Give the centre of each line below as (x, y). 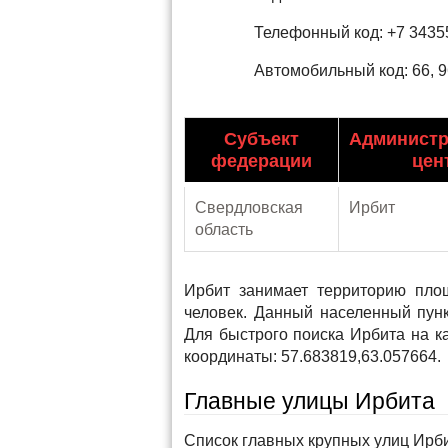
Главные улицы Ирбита (309, 401)
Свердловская (249, 207)
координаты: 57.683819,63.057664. (312, 356)
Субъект (261, 139)
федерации (261, 161)
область (224, 229)
